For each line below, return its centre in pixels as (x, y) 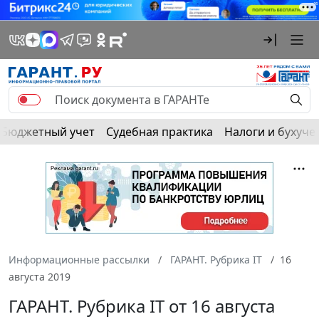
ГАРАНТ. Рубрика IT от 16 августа (142, 305)
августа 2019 (40, 276)
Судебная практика (159, 131)
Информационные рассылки (79, 259)
